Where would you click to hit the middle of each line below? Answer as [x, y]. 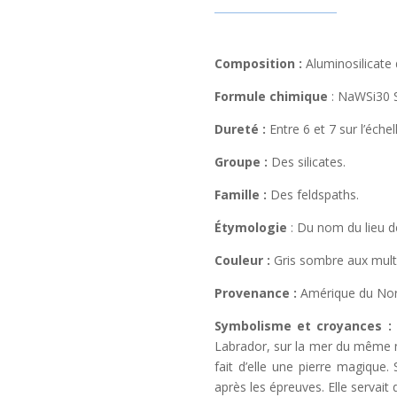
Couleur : [244, 261]
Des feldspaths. [314, 195]
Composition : [260, 64]
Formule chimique [272, 97]
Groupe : [242, 162]
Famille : [242, 195]
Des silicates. [308, 162]
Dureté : [241, 129]
